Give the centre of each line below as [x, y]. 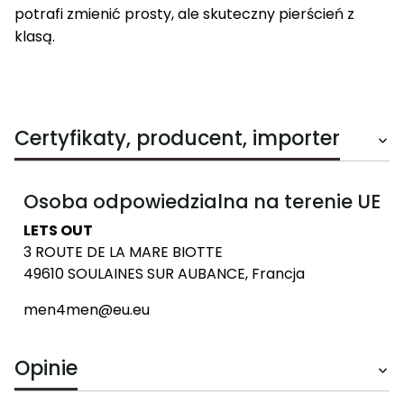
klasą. [35, 37]
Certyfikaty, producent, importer [177, 138]
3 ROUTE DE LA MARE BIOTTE [123, 252]
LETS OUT [58, 230]
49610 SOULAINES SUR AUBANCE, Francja [164, 274]
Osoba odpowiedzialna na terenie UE [202, 202]
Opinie [46, 368]
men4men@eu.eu [87, 310]
